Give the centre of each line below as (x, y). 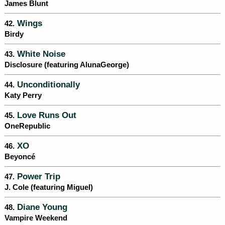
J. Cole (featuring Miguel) (49, 188)
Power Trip (37, 177)
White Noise (40, 54)
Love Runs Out (45, 115)
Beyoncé (20, 157)
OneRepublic (27, 126)
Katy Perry (23, 96)
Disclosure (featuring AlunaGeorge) (67, 65)
